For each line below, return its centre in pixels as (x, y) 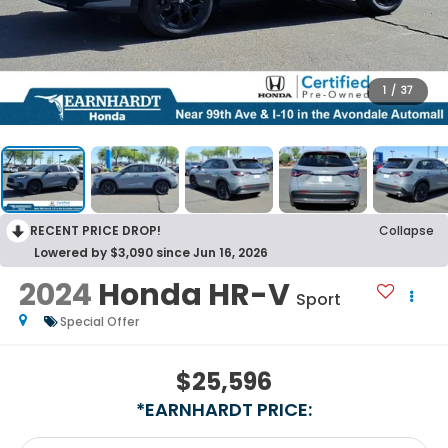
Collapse (406, 231)
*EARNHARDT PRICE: (224, 409)
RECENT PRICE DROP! (95, 231)
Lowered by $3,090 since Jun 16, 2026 (151, 253)
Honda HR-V (193, 295)
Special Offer (99, 322)
